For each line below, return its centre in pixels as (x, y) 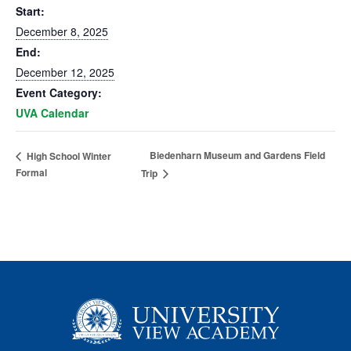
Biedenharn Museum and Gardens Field (237, 156)
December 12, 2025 (65, 72)
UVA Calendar (52, 113)
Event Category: (59, 92)
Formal (31, 173)
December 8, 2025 (62, 31)
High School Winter (68, 156)
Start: (30, 11)
